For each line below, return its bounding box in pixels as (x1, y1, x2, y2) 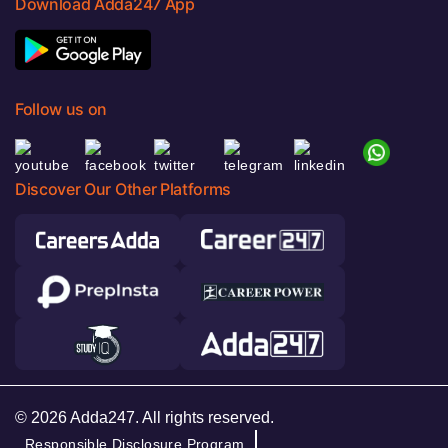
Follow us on (15, 98, 108, 119)
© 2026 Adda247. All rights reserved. (15, 408, 274, 426)
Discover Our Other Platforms (15, 178, 232, 199)
